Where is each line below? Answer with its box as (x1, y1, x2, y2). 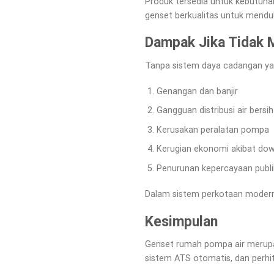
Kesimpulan (145, 213, 218, 230)
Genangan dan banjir (156, 86, 238, 97)
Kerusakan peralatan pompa (156, 124, 269, 135)
